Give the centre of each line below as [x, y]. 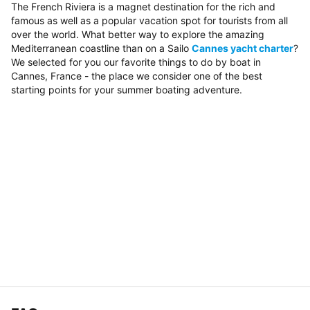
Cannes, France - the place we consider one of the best [137, 75]
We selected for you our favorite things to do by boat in [136, 62]
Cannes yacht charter [243, 48]
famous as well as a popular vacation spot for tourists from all [149, 20]
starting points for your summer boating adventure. [127, 89]
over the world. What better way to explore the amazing [138, 34]
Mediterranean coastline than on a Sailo [101, 48]
